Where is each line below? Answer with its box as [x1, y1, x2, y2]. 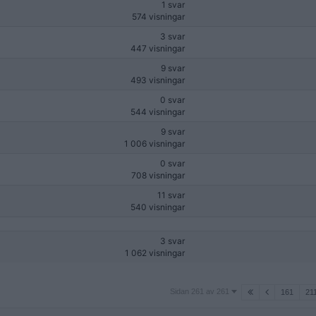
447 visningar [130, 43, 185, 54]
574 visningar [132, 11, 185, 22]
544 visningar [130, 107, 185, 117]
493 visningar [130, 75, 185, 85]
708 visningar [131, 170, 185, 181]
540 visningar [130, 202, 185, 212]
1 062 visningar [125, 248, 185, 258]
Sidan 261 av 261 [170, 287, 229, 296]
